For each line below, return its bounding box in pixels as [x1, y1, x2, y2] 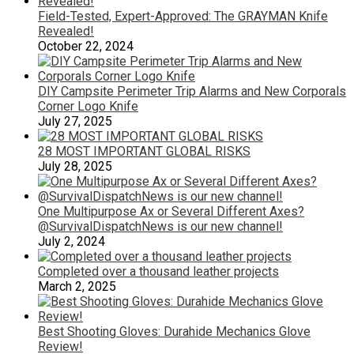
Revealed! [38, 23, 94, 39]
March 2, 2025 [38, 278, 116, 294]
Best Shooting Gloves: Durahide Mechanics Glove [38, 323, 311, 339]
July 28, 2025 [38, 158, 112, 174]
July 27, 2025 [38, 113, 112, 129]
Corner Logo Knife [38, 98, 138, 114]
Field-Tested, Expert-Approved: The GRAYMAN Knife [38, 8, 328, 24]
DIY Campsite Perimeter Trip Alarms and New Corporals [38, 83, 346, 99]
